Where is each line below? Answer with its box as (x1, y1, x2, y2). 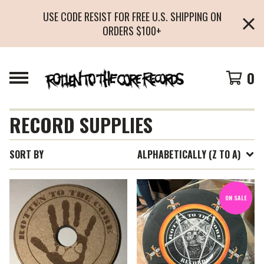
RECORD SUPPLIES (9, 111, 153, 138)
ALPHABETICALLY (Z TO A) (137, 147, 240, 161)
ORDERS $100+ (103, 23, 161, 38)
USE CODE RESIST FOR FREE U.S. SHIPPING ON (42, 9, 222, 24)
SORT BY (9, 147, 44, 161)
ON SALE (225, 193, 247, 202)
